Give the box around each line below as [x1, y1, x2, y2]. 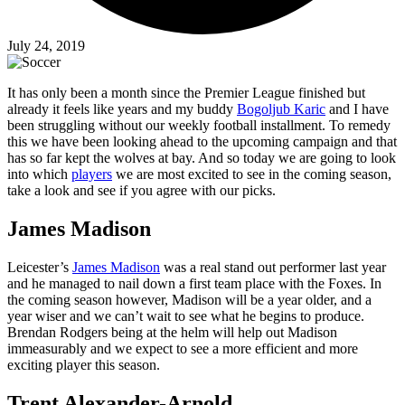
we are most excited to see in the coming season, [112, 166, 391, 183]
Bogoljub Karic [237, 101, 325, 118]
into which [7, 166, 71, 183]
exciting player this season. [7, 357, 160, 373]
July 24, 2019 [7, 38, 85, 54]
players [71, 166, 112, 183]
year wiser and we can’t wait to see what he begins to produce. [7, 308, 364, 325]
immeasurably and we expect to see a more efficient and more [7, 341, 358, 357]
